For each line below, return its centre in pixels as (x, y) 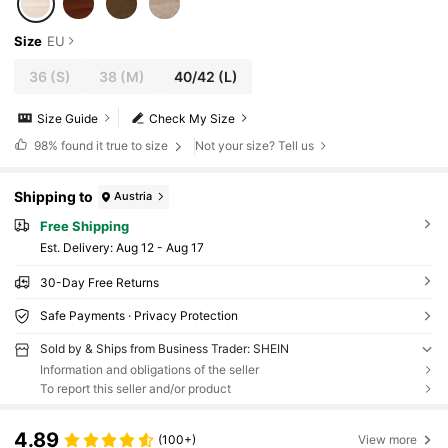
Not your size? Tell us (255, 146)
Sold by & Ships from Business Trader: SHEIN (164, 349)
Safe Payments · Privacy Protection (138, 316)
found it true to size (114, 145)
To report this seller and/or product (135, 389)
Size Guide (68, 118)
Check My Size (192, 118)
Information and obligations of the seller (149, 370)
